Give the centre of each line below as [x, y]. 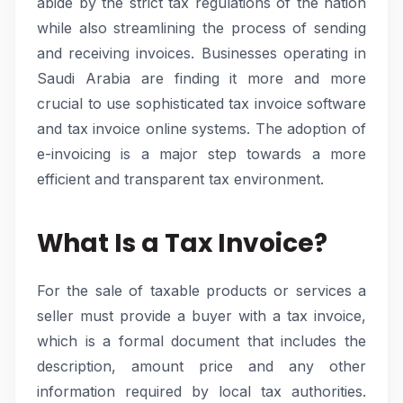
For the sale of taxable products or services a [201, 291]
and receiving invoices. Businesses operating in [201, 53]
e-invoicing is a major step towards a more [201, 154]
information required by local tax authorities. [201, 391]
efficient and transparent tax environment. [180, 179]
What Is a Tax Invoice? [182, 243]
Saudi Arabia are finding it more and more [201, 78]
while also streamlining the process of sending [201, 28]
